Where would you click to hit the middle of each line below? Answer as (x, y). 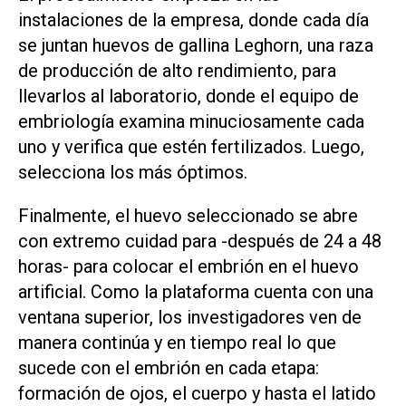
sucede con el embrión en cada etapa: (169, 368)
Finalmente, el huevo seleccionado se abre (188, 216)
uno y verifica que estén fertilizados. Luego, (191, 146)
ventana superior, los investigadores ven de (190, 318)
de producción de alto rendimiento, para (177, 70)
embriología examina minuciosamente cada (191, 121)
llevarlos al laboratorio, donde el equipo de (188, 96)
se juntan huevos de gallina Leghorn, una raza (196, 45)
